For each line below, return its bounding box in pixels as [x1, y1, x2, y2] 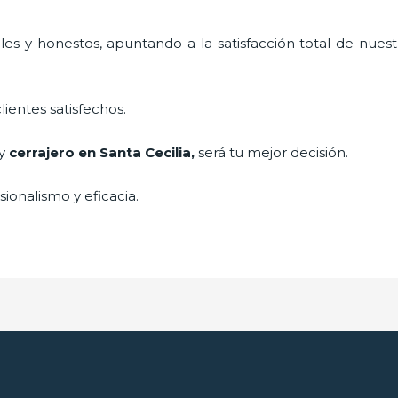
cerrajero [9, 143, 76, 161]
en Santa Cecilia [75, 143, 192, 161]
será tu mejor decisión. [198, 143, 353, 161]
